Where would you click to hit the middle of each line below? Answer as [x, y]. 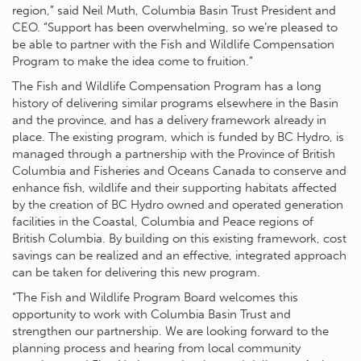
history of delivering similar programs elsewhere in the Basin [175, 103]
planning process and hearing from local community [156, 348]
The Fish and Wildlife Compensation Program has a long [167, 86]
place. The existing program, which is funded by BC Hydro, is [178, 137]
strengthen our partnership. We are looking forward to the [170, 331]
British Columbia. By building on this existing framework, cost [179, 238]
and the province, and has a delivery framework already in [169, 120]
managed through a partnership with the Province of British [174, 154]
